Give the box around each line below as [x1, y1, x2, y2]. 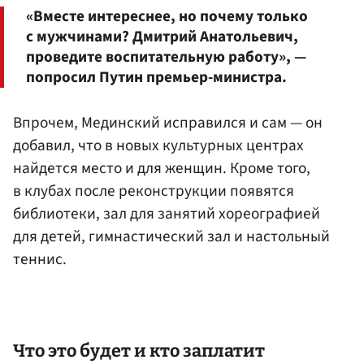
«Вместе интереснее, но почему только [26, 4, 308, 28]
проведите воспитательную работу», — [26, 45, 306, 68]
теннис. [13, 247, 67, 271]
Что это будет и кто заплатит [13, 340, 265, 362]
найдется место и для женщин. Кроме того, [13, 156, 310, 180]
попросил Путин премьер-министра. [26, 65, 287, 89]
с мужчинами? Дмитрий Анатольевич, [26, 24, 298, 48]
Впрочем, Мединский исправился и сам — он [13, 110, 323, 134]
